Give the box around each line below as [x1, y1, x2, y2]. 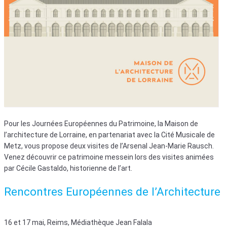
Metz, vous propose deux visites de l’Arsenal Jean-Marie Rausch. [4, 141, 214, 150]
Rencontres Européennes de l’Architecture [4, 184, 220, 198]
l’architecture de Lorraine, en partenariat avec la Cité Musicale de [4, 130, 215, 139]
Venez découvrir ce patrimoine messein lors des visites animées [4, 153, 214, 161]
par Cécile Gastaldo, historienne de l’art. [4, 164, 132, 172]
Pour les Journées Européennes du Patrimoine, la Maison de [4, 119, 198, 128]
